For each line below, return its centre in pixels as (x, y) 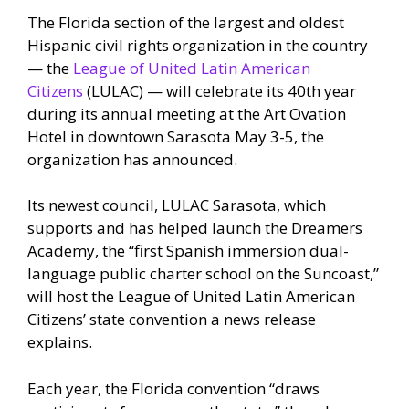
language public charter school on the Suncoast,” (203, 274)
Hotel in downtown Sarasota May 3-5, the (176, 136)
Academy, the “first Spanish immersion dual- (188, 251)
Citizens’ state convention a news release (172, 320)
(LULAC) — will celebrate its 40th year (220, 90)
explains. (60, 342)
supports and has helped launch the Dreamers (195, 228)
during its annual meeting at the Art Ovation (187, 113)
